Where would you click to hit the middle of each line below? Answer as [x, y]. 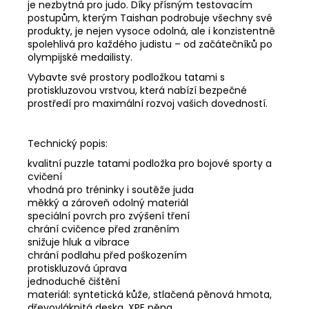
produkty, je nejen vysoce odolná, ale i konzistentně [151, 31]
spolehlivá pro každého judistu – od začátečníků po [150, 44]
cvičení [45, 176]
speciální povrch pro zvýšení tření [109, 216]
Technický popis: [68, 143]
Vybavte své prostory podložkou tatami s [126, 77]
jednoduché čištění [74, 281]
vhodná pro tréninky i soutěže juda [111, 189]
